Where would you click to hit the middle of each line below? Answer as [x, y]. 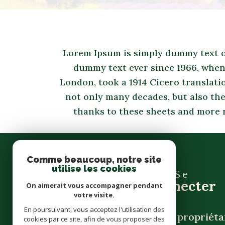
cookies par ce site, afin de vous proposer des [94, 219]
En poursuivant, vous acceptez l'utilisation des [94, 209]
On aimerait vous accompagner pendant [94, 185]
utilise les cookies [94, 168]
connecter [182, 186]
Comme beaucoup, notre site [94, 159]
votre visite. [94, 195]
